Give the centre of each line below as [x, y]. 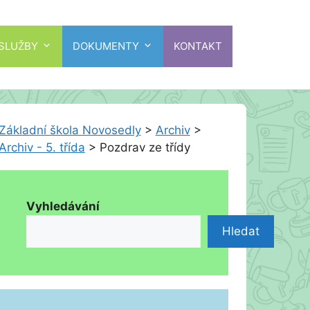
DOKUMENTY [106, 46]
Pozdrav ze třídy [145, 147]
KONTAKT [198, 46]
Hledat [240, 231]
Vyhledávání [63, 206]
